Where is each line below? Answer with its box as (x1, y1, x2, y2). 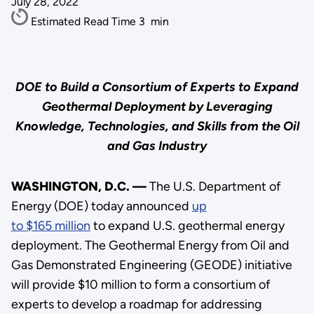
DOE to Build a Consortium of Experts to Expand (15, 78, 299, 95)
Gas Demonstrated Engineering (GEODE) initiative (11, 257, 292, 273)
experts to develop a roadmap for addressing (11, 296, 262, 312)
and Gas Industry (107, 137, 207, 153)
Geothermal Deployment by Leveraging (41, 98, 273, 114)
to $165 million (11, 217, 90, 233)
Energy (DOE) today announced (11, 198, 192, 214)
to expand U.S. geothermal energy (90, 217, 285, 233)
